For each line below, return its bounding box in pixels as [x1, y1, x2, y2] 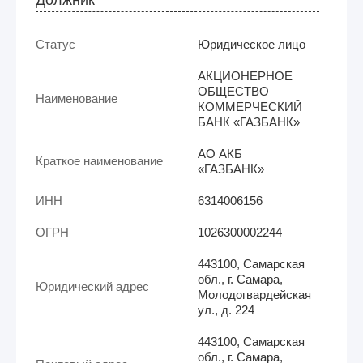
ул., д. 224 [198, 302, 254, 317]
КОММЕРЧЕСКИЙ [198, 99, 302, 113]
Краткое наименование [36, 153, 163, 168]
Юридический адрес [36, 279, 149, 293]
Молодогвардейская [198, 287, 311, 301]
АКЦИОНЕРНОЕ [198, 68, 293, 83]
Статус [36, 36, 75, 51]
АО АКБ [198, 146, 242, 160]
